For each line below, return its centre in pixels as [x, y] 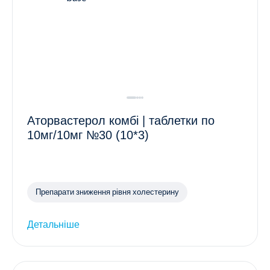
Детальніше [53, 224]
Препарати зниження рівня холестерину [107, 192]
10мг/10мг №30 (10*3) [88, 135]
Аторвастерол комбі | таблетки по [121, 120]
